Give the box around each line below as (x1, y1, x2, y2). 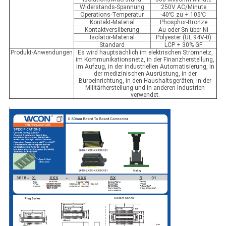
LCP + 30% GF (164, 41, 203, 49)
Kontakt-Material (89, 19, 135, 26)
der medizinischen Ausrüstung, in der (93, 70, 197, 78)
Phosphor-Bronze (159, 19, 207, 26)
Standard (99, 41, 125, 49)
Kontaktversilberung (85, 26, 140, 34)
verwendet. (130, 91, 160, 99)
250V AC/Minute (160, 4, 206, 11)
